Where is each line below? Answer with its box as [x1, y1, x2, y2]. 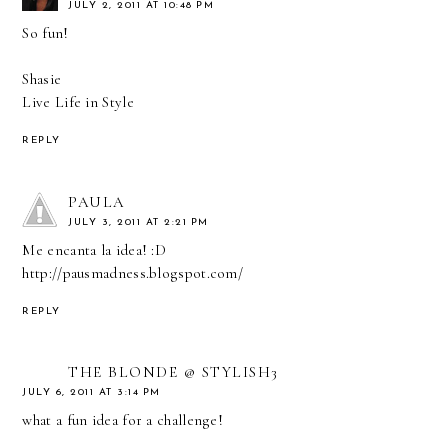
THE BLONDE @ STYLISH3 [68, 363, 279, 382]
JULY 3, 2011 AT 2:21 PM [68, 216, 209, 228]
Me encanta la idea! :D [22, 240, 167, 259]
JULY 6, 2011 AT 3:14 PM [22, 387, 161, 399]
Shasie [22, 69, 62, 88]
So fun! [22, 23, 69, 42]
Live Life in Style [22, 92, 134, 111]
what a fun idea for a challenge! [22, 411, 224, 430]
